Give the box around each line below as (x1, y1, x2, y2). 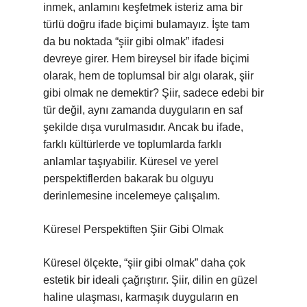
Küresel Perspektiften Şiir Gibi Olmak (43, 223, 223, 235)
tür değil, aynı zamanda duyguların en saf (43, 104, 243, 116)
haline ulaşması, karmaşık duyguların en (43, 291, 238, 303)
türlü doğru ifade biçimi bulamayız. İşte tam (43, 19, 249, 30)
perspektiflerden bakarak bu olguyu (43, 173, 214, 184)
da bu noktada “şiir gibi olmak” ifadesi (43, 36, 224, 47)
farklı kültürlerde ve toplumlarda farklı (43, 138, 221, 150)
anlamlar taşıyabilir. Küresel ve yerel (43, 156, 219, 167)
